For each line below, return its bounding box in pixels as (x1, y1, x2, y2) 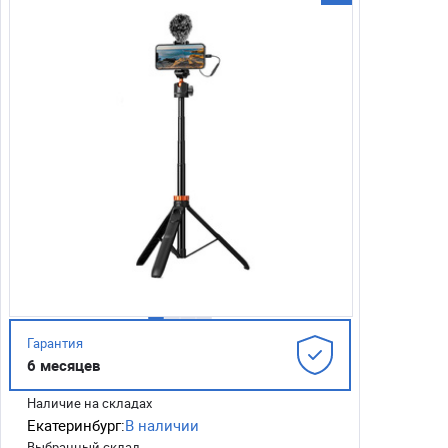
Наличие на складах (27, 394, 152, 412)
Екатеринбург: (27, 415, 125, 435)
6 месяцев (27, 355, 100, 375)
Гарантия (27, 334, 83, 352)
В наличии (125, 415, 199, 435)
